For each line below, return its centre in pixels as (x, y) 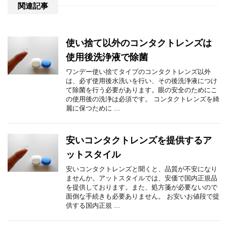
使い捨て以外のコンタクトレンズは (139, 43)
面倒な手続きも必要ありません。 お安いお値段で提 (143, 197)
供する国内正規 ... (93, 206)
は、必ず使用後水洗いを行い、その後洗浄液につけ (142, 81)
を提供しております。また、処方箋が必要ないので (142, 187)
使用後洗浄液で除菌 (107, 58)
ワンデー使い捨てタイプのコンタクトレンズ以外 (138, 72)
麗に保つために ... (93, 108)
